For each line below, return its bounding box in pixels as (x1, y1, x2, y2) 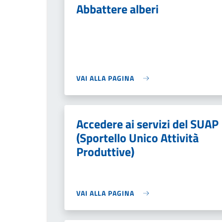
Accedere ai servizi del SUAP (76, 115, 219, 133)
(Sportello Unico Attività (76, 129, 199, 147)
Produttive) (76, 143, 134, 161)
